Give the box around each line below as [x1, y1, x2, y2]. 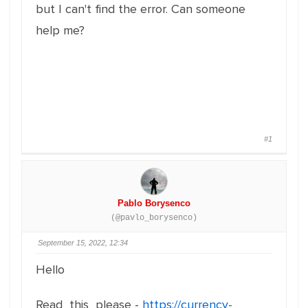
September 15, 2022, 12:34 [38, 239, 128, 247]
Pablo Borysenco [118, 198, 190, 208]
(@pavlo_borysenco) [111, 213, 197, 223]
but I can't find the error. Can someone [36, 1, 245, 16]
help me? [36, 23, 85, 38]
